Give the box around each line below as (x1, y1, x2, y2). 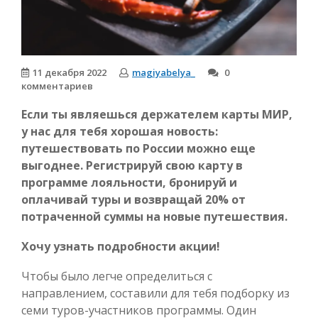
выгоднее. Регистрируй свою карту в (21, 157, 243, 173)
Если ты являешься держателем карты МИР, (21, 106, 292, 122)
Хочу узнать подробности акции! (21, 238, 220, 254)
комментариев (21, 79, 93, 92)
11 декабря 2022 (33, 65, 106, 79)
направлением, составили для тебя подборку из (21, 285, 290, 301)
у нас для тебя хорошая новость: (21, 123, 218, 139)
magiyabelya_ (132, 65, 195, 79)
